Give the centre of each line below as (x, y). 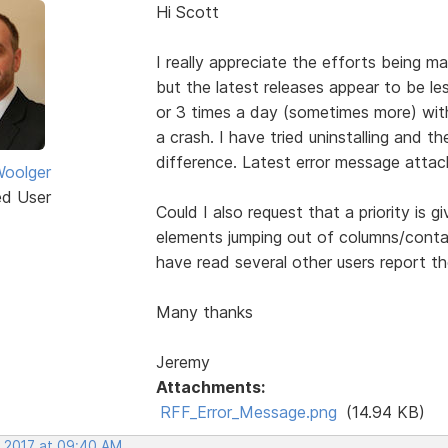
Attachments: (210, 386)
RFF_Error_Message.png (248, 411)
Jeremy (182, 361)
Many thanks (204, 311)
